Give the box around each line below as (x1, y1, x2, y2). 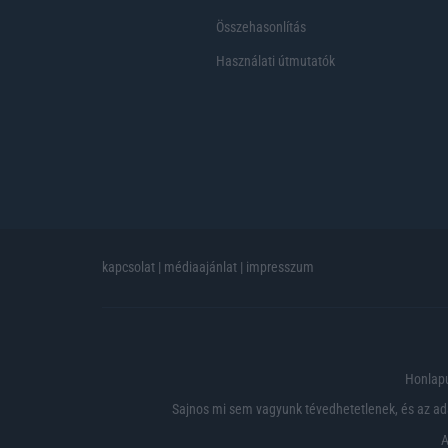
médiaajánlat (164, 258, 237, 275)
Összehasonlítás (216, 18, 306, 35)
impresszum (246, 258, 314, 275)
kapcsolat (102, 258, 155, 275)
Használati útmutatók (216, 52, 335, 69)
